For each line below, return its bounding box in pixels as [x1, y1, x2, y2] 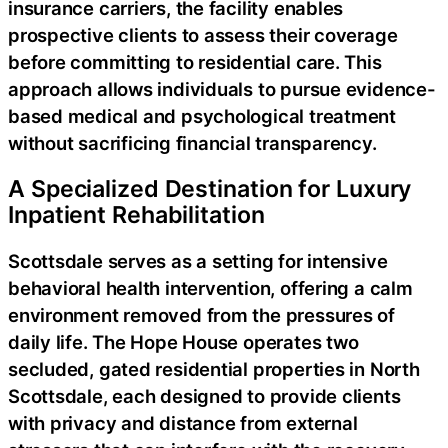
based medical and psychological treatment [8, 105, 396, 127]
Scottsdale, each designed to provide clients [8, 384, 401, 407]
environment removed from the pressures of [8, 303, 395, 326]
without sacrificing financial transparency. [8, 132, 377, 154]
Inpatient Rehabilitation [8, 201, 265, 230]
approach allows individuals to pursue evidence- [8, 78, 436, 100]
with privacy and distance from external [8, 411, 358, 434]
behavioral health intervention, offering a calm [8, 276, 413, 299]
